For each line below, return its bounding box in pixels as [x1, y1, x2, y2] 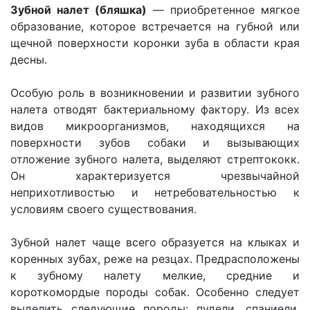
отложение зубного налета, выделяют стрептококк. [10, 152, 300, 166]
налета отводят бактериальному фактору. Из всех [10, 102, 300, 116]
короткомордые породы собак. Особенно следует [10, 285, 300, 299]
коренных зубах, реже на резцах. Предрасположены [10, 252, 300, 266]
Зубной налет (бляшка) [10, 3, 147, 17]
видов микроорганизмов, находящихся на [10, 119, 300, 133]
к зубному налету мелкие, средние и [10, 268, 300, 282]
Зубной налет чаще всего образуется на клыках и [10, 235, 300, 249]
